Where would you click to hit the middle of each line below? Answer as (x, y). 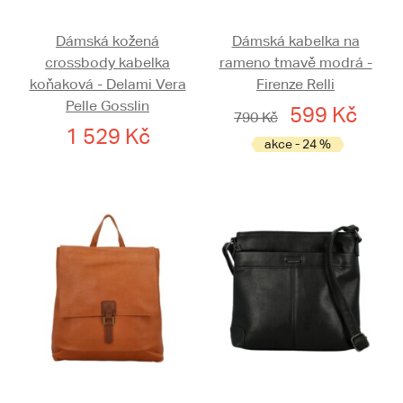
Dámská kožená (107, 41)
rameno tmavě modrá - (296, 63)
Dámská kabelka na (296, 41)
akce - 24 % (298, 144)
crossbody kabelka (107, 63)
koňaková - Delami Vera (107, 85)
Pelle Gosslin (107, 106)
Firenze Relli (296, 85)
